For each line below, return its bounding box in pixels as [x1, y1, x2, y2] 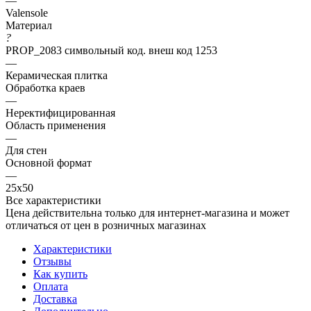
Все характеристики [6, 194, 101, 206]
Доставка [33, 292, 77, 305]
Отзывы [33, 255, 72, 267]
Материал [6, 19, 52, 31]
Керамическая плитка [6, 69, 108, 81]
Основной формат [6, 156, 92, 169]
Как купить [33, 267, 87, 280]
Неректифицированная [6, 106, 115, 119]
